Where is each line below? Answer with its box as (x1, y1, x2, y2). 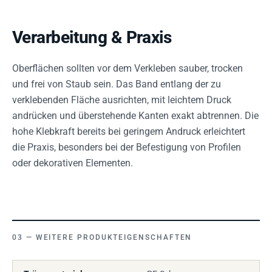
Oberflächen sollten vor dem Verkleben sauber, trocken (12, 63, 243, 74)
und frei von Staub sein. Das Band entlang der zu (12, 78, 221, 90)
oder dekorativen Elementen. (12, 157, 133, 169)
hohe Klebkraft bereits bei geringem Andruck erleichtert (12, 126, 245, 137)
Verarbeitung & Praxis (12, 27, 172, 47)
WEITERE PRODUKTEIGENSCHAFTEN (35, 233, 192, 242)
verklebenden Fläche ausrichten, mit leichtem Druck (12, 94, 231, 106)
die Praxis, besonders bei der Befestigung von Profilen (12, 141, 241, 153)
